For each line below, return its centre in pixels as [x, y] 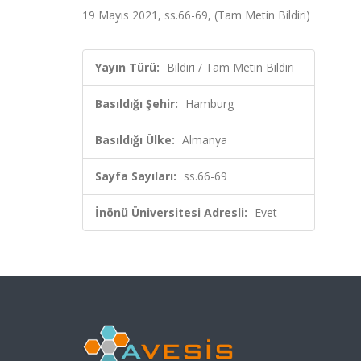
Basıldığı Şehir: [137, 104]
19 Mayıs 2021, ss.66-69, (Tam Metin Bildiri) [196, 15]
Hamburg [210, 104]
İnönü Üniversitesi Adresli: [171, 212]
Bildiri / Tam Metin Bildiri [230, 67]
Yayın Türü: [127, 67]
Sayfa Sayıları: [136, 176]
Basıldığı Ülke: [135, 140]
